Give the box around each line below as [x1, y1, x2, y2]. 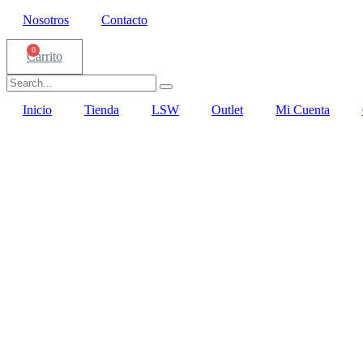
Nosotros [23, 12, 69, 27]
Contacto [101, 12, 147, 27]
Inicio [23, 102, 52, 117]
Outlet [211, 102, 243, 117]
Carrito [27, 49, 62, 63]
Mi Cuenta [275, 102, 330, 117]
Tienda [84, 102, 119, 117]
